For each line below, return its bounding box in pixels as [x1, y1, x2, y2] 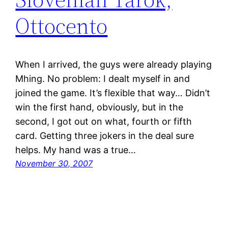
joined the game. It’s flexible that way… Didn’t [15, 88, 211, 99]
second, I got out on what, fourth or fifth [15, 116, 192, 127]
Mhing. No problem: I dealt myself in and [15, 73, 190, 84]
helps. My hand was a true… [15, 145, 136, 156]
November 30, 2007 [15, 158, 93, 169]
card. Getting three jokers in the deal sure [15, 130, 194, 141]
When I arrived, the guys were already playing [15, 59, 212, 70]
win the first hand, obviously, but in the [15, 102, 184, 113]
